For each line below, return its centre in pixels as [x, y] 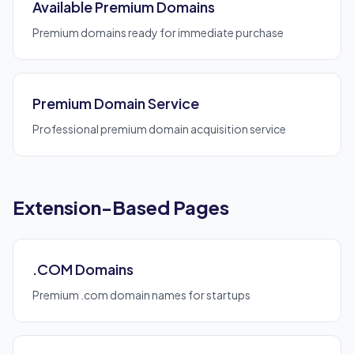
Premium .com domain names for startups [141, 295]
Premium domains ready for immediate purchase [158, 32]
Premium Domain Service [116, 103]
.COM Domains [83, 269]
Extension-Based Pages [121, 207]
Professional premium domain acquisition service [159, 129]
